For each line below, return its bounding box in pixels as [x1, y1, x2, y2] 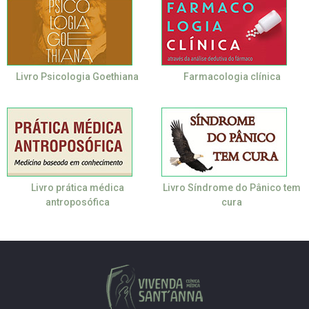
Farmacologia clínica [183, 70, 281, 82]
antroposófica [45, 197, 110, 208]
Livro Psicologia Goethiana [16, 70, 139, 82]
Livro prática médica [30, 182, 124, 194]
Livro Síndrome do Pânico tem [163, 182, 301, 194]
